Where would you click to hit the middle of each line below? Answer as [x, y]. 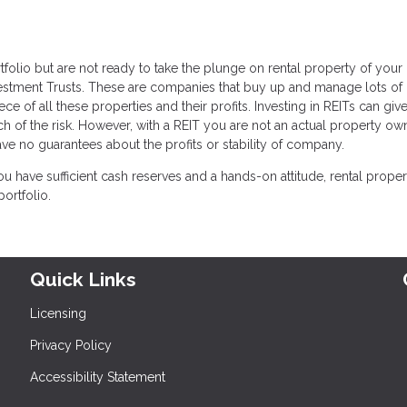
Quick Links [84, 279]
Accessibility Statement [98, 377]
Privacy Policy [71, 345]
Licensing [59, 313]
